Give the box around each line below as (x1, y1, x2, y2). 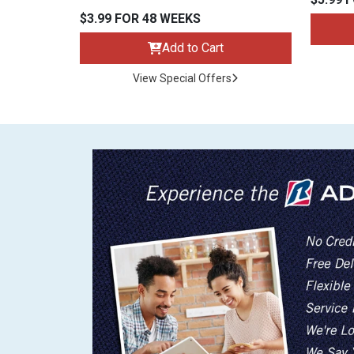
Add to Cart (161, 40, 224, 56)
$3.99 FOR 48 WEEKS (80, 11, 201, 27)
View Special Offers (133, 72, 232, 85)
